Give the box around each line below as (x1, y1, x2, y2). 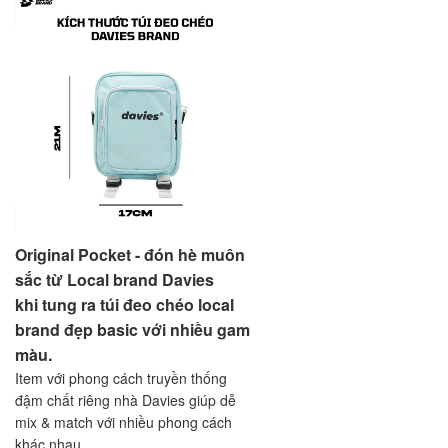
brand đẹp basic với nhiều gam (15, 317, 250, 341)
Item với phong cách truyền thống (15, 367, 227, 388)
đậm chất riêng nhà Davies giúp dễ (15, 389, 236, 410)
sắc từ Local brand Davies (15, 267, 214, 291)
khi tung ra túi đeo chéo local (15, 292, 234, 316)
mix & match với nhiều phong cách (15, 411, 232, 432)
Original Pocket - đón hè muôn (15, 242, 245, 266)
